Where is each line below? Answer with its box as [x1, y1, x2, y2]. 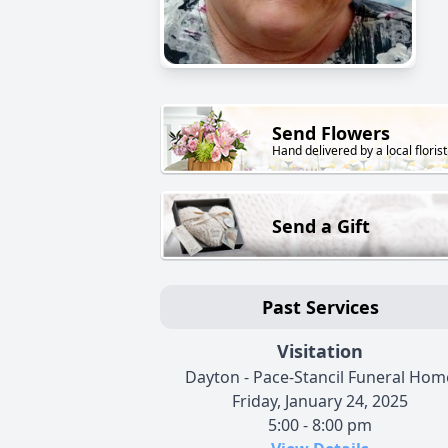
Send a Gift [272, 214, 370, 239]
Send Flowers [272, 121, 390, 146]
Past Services [261, 295, 379, 320]
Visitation [277, 339, 363, 364]
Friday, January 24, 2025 [232, 390, 408, 413]
